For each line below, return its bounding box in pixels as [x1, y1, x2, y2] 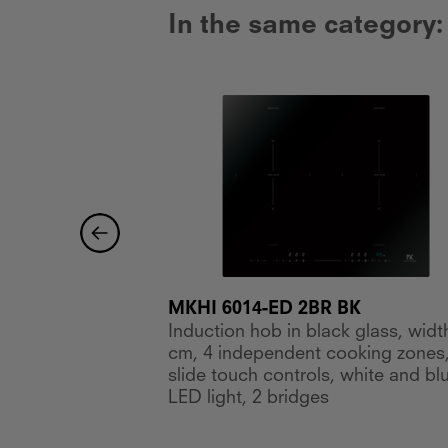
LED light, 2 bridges [167, 389, 329, 408]
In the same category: [168, 13, 443, 40]
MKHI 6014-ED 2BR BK [167, 300, 361, 319]
